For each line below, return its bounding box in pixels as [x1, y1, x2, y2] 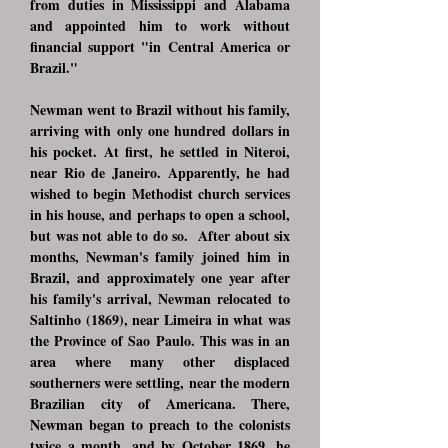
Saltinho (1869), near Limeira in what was [30, 309, 290, 330]
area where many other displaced [30, 351, 290, 372]
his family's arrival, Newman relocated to [30, 288, 290, 309]
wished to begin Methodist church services [30, 183, 290, 204]
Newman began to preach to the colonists [30, 414, 290, 435]
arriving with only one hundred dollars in [30, 120, 290, 141]
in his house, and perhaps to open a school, [30, 204, 290, 225]
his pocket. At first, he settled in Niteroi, [30, 141, 290, 162]
